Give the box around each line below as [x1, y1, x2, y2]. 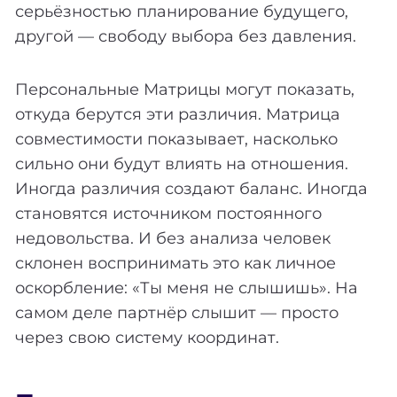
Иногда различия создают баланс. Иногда [15, 178, 368, 198]
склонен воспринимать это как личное [15, 253, 336, 273]
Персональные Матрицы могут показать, [15, 79, 354, 99]
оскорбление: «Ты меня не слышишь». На [15, 277, 358, 298]
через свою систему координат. [15, 327, 279, 347]
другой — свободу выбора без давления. [15, 26, 356, 46]
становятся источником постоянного [15, 203, 322, 223]
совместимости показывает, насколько [15, 128, 338, 149]
